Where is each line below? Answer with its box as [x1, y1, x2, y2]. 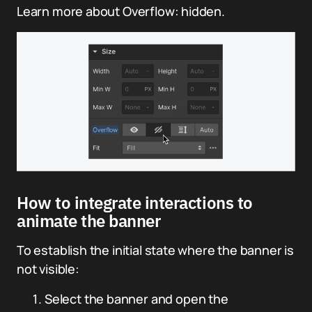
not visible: [17, 260, 79, 277]
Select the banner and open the [45, 290, 228, 307]
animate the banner [17, 209, 161, 232]
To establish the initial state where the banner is [17, 241, 295, 258]
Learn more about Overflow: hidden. [17, 2, 225, 19]
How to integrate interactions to [17, 191, 253, 214]
